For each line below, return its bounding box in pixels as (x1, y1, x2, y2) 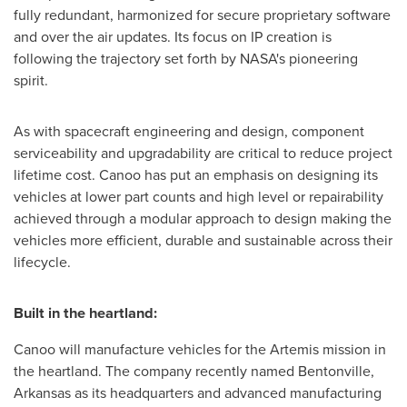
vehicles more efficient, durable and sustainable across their (14, 230, 392, 252)
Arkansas (14, 382, 71, 403)
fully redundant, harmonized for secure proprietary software (14, 5, 391, 26)
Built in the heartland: (14, 302, 157, 325)
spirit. (14, 70, 55, 92)
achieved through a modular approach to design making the (14, 208, 392, 230)
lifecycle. (14, 252, 78, 273)
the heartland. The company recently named (14, 360, 298, 382)
